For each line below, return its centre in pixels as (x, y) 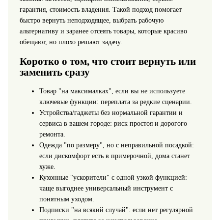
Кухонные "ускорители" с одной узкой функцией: (113, 178)
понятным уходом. (67, 199)
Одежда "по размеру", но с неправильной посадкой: (116, 145)
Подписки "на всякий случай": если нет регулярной (116, 210)
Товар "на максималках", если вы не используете (112, 91)
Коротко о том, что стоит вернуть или (108, 61)
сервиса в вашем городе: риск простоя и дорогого (113, 124)
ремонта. (52, 135)
